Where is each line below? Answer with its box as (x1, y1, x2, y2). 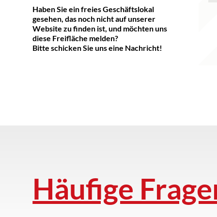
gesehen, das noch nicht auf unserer (32, 14, 156, 23)
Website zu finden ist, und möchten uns (32, 23, 168, 33)
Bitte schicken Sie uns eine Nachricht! (32, 43, 163, 52)
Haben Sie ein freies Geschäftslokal (32, 4, 155, 14)
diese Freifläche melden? (32, 33, 119, 43)
